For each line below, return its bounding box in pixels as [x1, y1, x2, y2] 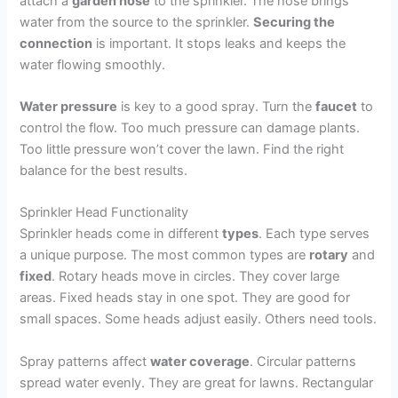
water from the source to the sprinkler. [20, 13, 254, 30]
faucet [315, 99, 358, 115]
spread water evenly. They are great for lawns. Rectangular [20, 374, 374, 391]
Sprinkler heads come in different [20, 226, 223, 243]
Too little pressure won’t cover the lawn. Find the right [20, 141, 345, 158]
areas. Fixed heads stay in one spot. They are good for [20, 290, 351, 306]
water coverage [150, 353, 251, 370]
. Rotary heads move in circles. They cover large [52, 268, 340, 285]
